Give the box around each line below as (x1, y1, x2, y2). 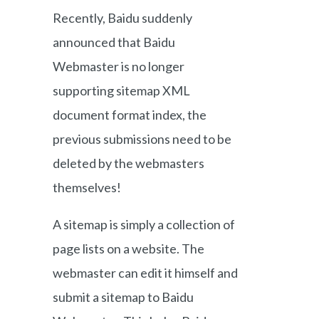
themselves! (53, 179, 121, 195)
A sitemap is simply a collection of (53, 216, 235, 232)
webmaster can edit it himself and (53, 265, 238, 281)
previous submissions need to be (53, 131, 231, 147)
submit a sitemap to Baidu (53, 289, 194, 305)
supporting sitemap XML (53, 83, 190, 98)
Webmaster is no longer (53, 58, 184, 74)
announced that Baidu (53, 34, 175, 50)
